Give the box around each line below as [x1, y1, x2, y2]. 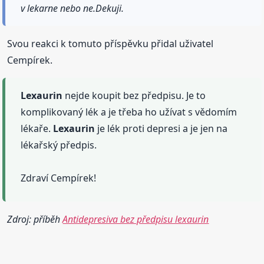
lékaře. [21, 122, 54, 136]
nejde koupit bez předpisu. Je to [62, 89, 206, 103]
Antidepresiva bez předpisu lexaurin [62, 213, 209, 226]
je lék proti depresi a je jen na [95, 122, 228, 136]
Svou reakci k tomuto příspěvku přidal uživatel [7, 37, 214, 51]
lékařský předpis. [21, 138, 97, 152]
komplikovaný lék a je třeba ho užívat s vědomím [21, 105, 237, 119]
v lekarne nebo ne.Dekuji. [21, 2, 124, 15]
